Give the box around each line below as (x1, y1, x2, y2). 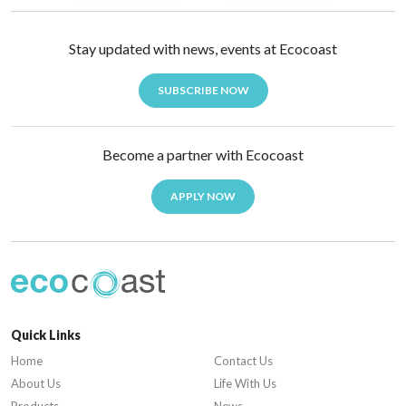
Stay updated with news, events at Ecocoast (69, 39, 337, 57)
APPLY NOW (170, 188, 236, 203)
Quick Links (11, 327, 81, 343)
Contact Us (214, 353, 273, 369)
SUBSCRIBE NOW (157, 82, 249, 97)
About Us (11, 376, 61, 391)
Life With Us (214, 376, 276, 391)
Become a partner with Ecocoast (102, 145, 304, 163)
